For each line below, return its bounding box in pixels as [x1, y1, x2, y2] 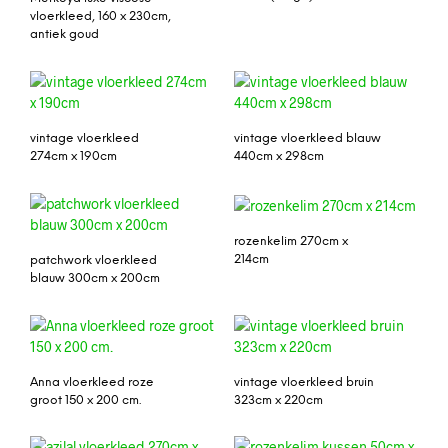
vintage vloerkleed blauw [234, 131, 381, 145]
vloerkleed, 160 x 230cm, [30, 10, 171, 24]
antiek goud [30, 28, 99, 42]
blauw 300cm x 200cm [30, 271, 160, 285]
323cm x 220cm [234, 393, 323, 407]
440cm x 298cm [234, 149, 324, 163]
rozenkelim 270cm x [234, 234, 348, 248]
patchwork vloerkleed [30, 253, 157, 267]
